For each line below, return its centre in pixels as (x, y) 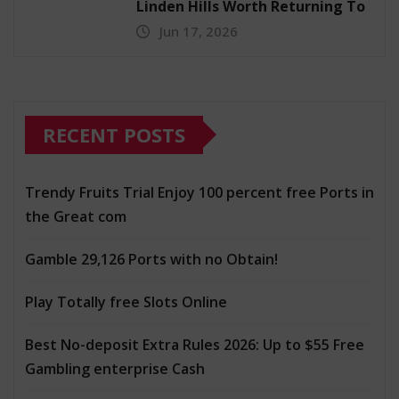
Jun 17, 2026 (199, 31)
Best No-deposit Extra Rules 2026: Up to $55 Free (195, 344)
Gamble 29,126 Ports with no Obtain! (151, 259)
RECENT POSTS (114, 134)
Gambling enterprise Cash (115, 368)
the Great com (76, 216)
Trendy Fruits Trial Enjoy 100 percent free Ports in (199, 192)
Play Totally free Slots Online (126, 301)
